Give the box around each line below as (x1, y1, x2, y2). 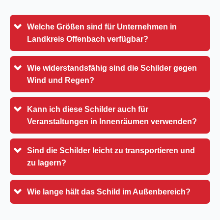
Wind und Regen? (27, 76, 94, 84)
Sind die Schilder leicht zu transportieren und (27, 146, 195, 155)
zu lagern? (27, 158, 66, 167)
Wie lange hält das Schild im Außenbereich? (27, 187, 191, 196)
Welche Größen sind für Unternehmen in (27, 22, 177, 31)
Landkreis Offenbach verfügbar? (27, 34, 148, 43)
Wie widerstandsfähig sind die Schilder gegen (27, 63, 197, 72)
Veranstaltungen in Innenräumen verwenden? (27, 117, 197, 126)
